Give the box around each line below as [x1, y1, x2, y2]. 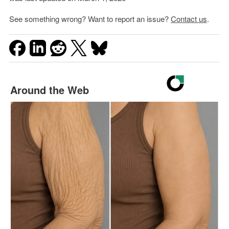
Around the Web [10, 82, 89, 98]
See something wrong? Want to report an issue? [9, 13, 171, 25]
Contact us [170, 13, 207, 25]
